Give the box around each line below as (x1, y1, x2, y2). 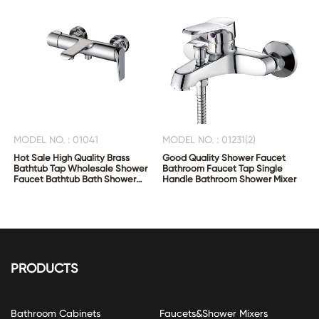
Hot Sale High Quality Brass (14, 152, 130, 163)
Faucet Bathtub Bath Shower (14, 173, 137, 184)
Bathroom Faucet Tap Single (162, 162, 283, 174)
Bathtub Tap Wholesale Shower (14, 162, 148, 174)
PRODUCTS (11, 261, 78, 276)
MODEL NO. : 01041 (14, 133, 99, 145)
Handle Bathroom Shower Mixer (162, 173, 297, 184)
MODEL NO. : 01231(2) (162, 133, 256, 145)
